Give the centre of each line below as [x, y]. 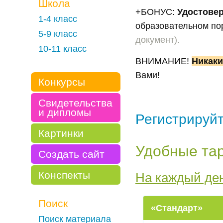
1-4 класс [58, 19]
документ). [158, 40]
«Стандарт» [177, 208]
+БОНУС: [156, 12]
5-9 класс [58, 34]
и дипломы [65, 112]
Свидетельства [75, 103]
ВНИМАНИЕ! [164, 61]
